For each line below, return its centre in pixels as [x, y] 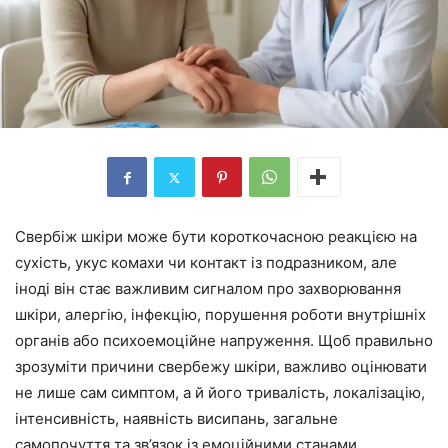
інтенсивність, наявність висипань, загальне [176, 418]
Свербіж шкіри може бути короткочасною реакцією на [216, 236]
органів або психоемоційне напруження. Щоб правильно [224, 340]
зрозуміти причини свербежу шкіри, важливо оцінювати [221, 366]
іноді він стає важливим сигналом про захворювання [208, 288]
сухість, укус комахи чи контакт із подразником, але [206, 262]
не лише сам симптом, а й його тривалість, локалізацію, [220, 392]
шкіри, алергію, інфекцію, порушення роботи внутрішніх [220, 314]
